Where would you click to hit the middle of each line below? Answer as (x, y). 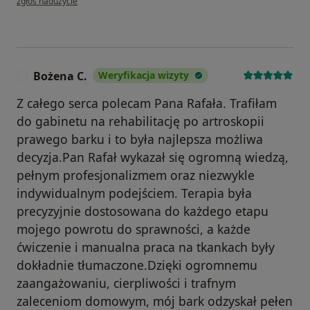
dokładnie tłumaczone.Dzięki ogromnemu (137, 265)
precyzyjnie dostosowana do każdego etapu (143, 211)
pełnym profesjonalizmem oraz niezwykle (136, 175)
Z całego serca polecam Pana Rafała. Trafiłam (147, 103)
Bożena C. (60, 76)
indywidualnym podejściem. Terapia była (134, 193)
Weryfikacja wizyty (144, 75)
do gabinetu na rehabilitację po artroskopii (140, 121)
